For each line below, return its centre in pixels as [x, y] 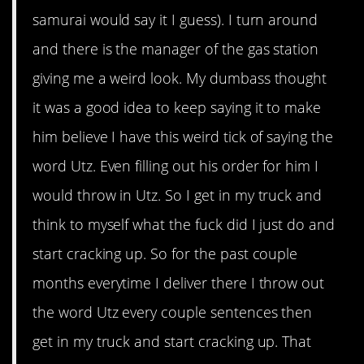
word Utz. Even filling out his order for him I [176, 165]
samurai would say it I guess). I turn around [175, 19]
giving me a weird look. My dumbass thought [180, 78]
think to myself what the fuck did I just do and [184, 224]
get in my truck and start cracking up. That [172, 341]
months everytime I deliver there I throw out [179, 282]
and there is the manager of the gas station [176, 48]
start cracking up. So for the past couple [165, 253]
